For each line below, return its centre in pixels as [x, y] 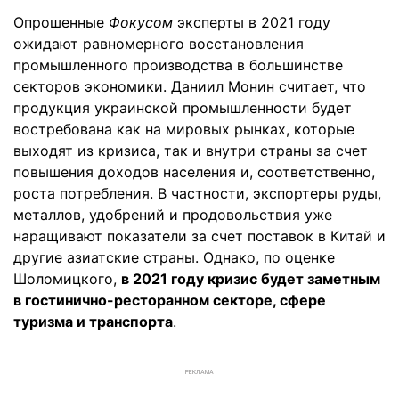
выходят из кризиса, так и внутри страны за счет [191, 150]
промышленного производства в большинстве [178, 65]
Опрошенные [61, 22]
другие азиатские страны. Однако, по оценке [174, 257]
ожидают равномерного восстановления [159, 43]
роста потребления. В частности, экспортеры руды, [197, 193]
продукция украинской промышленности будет [183, 107]
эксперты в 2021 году [252, 22]
